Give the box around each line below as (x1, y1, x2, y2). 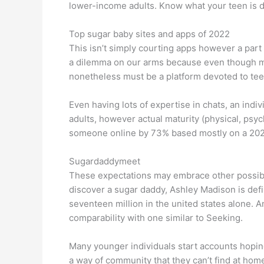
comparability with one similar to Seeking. (69, 212, 243, 223)
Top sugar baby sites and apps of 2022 (69, 28, 230, 39)
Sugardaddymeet (69, 156, 140, 167)
